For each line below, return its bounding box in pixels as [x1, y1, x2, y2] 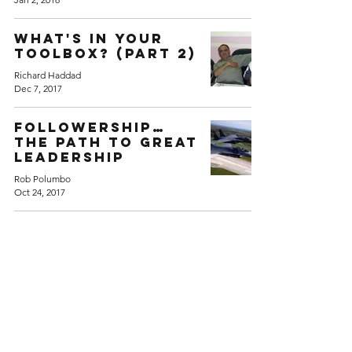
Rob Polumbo [14, 173, 71, 185]
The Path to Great [14, 134, 198, 151]
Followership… [14, 119, 166, 136]
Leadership [14, 148, 125, 166]
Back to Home [82, 294, 170, 310]
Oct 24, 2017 [14, 186, 65, 198]
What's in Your [14, 30, 163, 47]
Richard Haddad [14, 69, 81, 81]
